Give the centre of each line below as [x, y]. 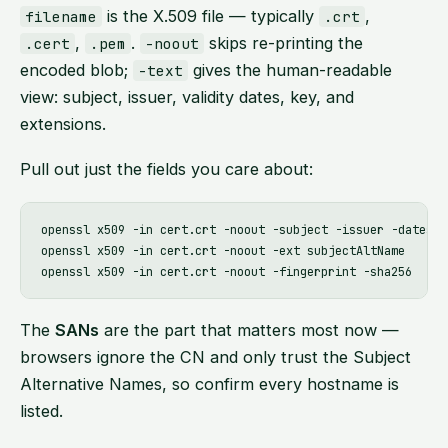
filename [61, 16]
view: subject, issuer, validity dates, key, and [187, 96]
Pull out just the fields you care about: [166, 169]
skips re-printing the [284, 42]
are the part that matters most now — [249, 330]
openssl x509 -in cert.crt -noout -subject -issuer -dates [237, 229]
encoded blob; [76, 69]
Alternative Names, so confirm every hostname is [209, 384]
